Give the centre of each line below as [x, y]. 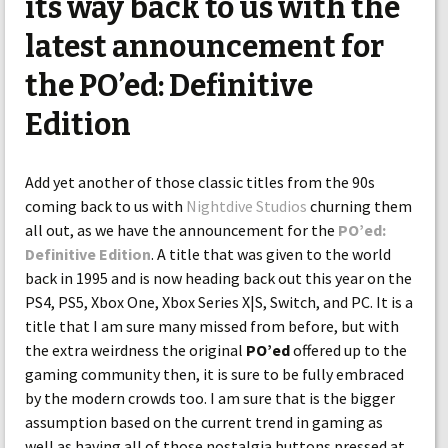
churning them [359, 206]
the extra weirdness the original [135, 350]
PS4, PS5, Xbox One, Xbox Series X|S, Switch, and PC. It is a [219, 302]
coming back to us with [105, 206]
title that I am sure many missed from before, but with [212, 326]
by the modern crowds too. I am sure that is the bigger [210, 398]
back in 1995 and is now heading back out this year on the [218, 278]
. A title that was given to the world [271, 254]
